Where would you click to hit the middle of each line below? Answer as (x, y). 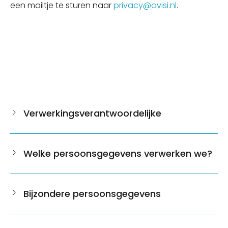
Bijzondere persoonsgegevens (92, 194)
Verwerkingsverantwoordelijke (92, 113)
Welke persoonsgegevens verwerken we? (118, 153)
